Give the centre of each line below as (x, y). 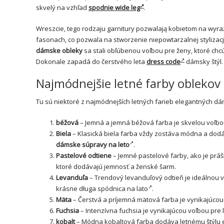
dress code (163, 61)
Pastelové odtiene (84, 155)
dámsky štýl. (204, 61)
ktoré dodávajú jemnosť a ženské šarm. (116, 166)
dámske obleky (59, 50)
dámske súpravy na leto (93, 144)
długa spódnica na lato (113, 188)
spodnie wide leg (114, 7)
